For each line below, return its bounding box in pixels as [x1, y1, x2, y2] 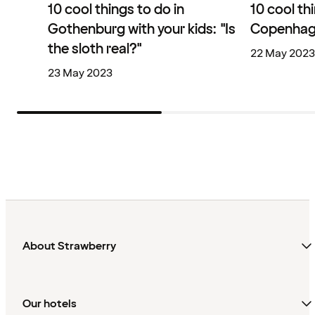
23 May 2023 [48, 65, 112, 81]
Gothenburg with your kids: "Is [48, 19, 236, 39]
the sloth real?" [48, 39, 142, 59]
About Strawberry [22, 238, 116, 254]
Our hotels [22, 296, 77, 312]
